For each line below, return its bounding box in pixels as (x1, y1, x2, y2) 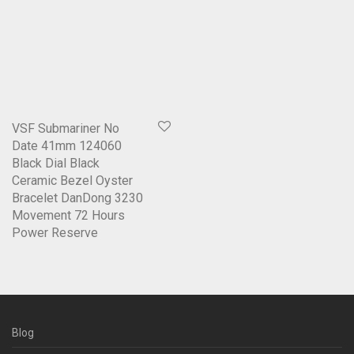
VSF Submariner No (12, 121, 119, 137)
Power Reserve (12, 225, 98, 241)
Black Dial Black (12, 156, 100, 171)
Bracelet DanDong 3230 (12, 190, 143, 206)
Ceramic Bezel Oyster (12, 173, 133, 189)
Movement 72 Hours (12, 208, 125, 224)
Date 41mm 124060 (12, 138, 122, 154)
